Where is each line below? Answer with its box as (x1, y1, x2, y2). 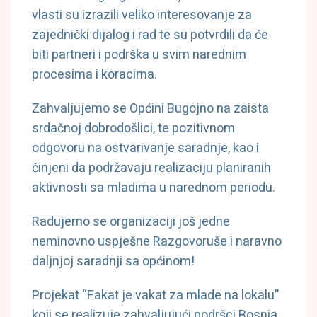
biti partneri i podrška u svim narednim (32, 45, 246, 64)
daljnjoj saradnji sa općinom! (32, 251, 195, 271)
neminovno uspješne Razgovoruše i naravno (32, 231, 282, 251)
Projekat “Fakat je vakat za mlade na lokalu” (32, 285, 279, 305)
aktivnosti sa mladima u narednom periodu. (32, 178, 275, 197)
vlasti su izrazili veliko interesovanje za (32, 5, 252, 25)
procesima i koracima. (32, 64, 160, 84)
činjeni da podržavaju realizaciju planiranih (32, 158, 271, 178)
